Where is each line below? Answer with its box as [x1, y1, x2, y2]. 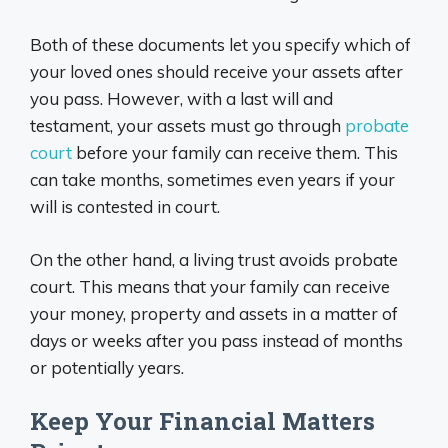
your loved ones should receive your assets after [30, 61, 403, 83]
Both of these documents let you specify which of [30, 34, 411, 56]
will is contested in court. [30, 196, 220, 218]
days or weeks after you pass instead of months [30, 329, 403, 351]
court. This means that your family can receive [30, 275, 390, 297]
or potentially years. [30, 356, 184, 378]
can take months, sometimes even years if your [30, 169, 395, 191]
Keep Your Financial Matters [30, 405, 375, 438]
